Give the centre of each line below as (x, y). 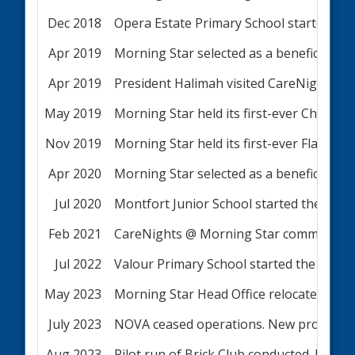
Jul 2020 (78, 204)
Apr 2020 (75, 174)
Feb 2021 (75, 234)
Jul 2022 (78, 264)
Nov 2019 (73, 144)
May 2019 (73, 114)
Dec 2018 (74, 23)
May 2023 (73, 294)
